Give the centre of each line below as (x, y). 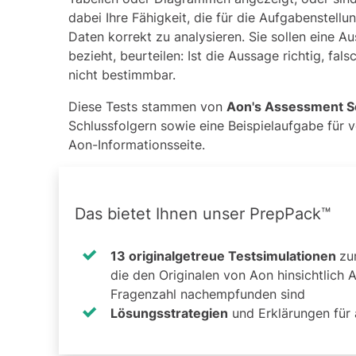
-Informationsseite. (153, 144)
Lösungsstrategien (169, 313)
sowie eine (192, 125)
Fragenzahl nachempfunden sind (208, 294)
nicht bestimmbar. (124, 74)
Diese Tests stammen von (147, 106)
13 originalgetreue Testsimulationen (225, 256)
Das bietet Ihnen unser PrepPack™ (203, 213)
